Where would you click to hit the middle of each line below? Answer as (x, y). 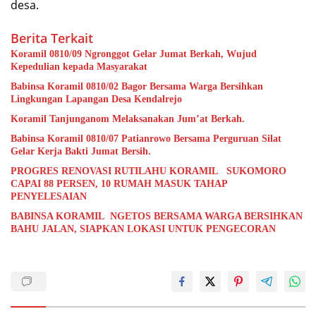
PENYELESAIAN (49, 196)
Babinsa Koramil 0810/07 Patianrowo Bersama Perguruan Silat (146, 138)
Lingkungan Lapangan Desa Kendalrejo (96, 99)
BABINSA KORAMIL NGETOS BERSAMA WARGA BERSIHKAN (157, 216)
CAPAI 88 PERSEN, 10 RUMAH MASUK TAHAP (119, 183)
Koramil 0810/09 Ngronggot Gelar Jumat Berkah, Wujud (134, 54)
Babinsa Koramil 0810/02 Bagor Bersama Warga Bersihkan (137, 86)
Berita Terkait (52, 38)
